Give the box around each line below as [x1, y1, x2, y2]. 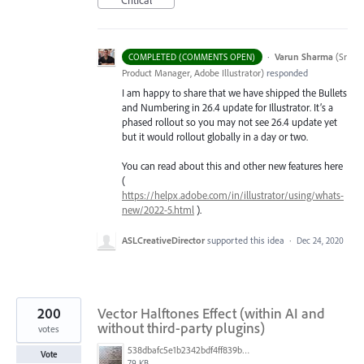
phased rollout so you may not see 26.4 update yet [122, 115, 337, 129]
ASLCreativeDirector [122, 233, 205, 246]
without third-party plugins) [97, 318, 265, 337]
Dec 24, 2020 [297, 234, 344, 246]
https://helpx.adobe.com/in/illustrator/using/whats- [122, 188, 344, 202]
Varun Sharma [274, 50, 333, 63]
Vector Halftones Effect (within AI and [97, 303, 325, 323]
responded [264, 67, 308, 80]
